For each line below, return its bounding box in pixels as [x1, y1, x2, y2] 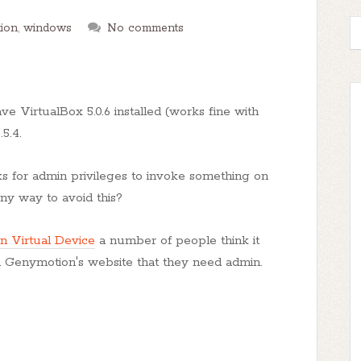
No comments [107, 21, 184, 35]
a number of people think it [95, 233, 259, 248]
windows [23, 21, 72, 35]
